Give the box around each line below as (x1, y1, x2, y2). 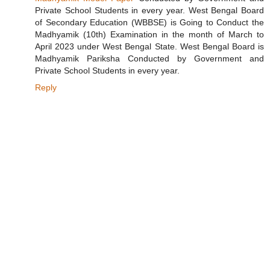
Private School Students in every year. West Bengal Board (35, 5, 264, 16)
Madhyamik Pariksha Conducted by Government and (35, 54, 264, 64)
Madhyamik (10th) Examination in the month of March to (35, 30, 264, 40)
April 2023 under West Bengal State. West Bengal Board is (35, 42, 264, 52)
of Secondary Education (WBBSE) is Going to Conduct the (35, 17, 264, 28)
